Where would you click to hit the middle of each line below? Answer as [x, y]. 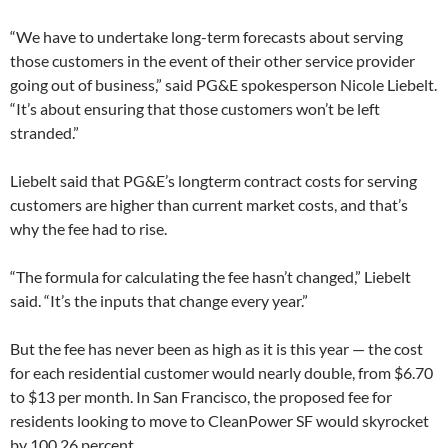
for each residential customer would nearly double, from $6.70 [221, 372]
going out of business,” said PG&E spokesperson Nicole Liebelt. [223, 84]
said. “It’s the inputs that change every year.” [159, 300]
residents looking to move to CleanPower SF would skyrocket [219, 420]
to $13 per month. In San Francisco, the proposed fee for [201, 396]
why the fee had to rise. [88, 228]
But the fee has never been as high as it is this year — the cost [216, 348]
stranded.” [44, 132]
